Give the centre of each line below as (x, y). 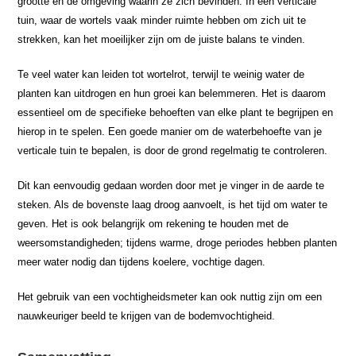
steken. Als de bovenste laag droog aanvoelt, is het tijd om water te (173, 204)
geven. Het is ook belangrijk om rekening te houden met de (153, 223)
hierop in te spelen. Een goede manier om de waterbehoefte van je (170, 131)
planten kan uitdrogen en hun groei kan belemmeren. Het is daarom (172, 93)
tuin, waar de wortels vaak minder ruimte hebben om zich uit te (162, 20)
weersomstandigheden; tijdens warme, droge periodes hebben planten (178, 242)
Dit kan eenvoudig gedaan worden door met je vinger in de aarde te (171, 185)
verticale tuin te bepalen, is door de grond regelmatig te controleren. (173, 150)
